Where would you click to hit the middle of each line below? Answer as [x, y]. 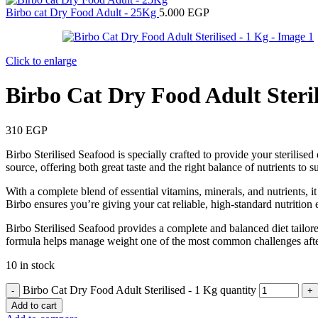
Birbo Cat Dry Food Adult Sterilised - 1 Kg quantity [139, 290]
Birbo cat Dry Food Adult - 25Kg [82, 12]
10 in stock [30, 265]
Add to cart [34, 305]
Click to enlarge [41, 60]
